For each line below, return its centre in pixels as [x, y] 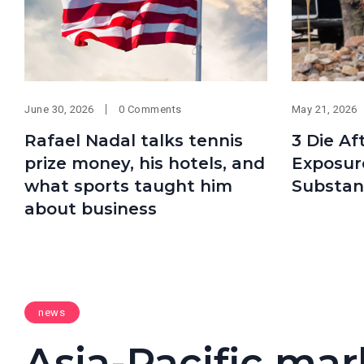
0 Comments [150, 109]
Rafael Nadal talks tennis [134, 140]
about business [91, 208]
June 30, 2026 [59, 109]
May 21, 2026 [324, 109]
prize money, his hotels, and [145, 163]
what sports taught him [128, 186]
